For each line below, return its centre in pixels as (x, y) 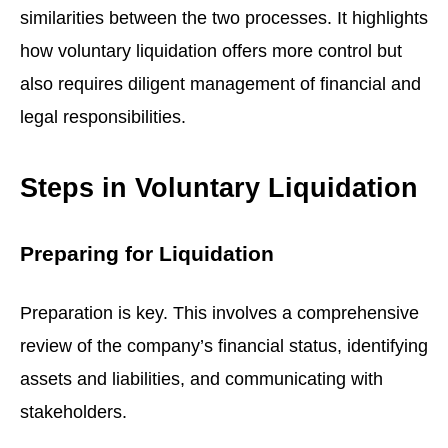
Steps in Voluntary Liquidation (219, 187)
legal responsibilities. (103, 117)
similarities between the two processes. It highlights (224, 18)
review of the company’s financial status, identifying (224, 345)
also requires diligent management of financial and (220, 84)
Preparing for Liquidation (147, 254)
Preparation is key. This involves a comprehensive (219, 312)
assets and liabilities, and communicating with (201, 378)
